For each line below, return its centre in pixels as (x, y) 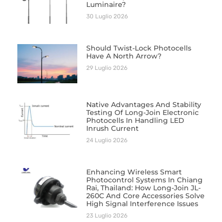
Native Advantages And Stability (143, 105)
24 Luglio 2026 (107, 140)
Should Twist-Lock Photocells (139, 48)
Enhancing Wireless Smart (134, 172)
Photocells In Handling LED (135, 121)
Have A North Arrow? (124, 56)
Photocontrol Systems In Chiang (144, 180)
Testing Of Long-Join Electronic (142, 113)
